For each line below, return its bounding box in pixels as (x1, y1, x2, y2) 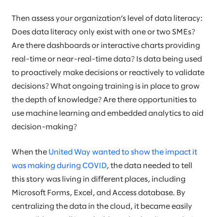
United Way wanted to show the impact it (48, 148, 197, 156)
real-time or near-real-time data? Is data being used (12, 55, 202, 63)
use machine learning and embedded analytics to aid (12, 109, 203, 117)
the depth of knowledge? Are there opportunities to (12, 96, 197, 104)
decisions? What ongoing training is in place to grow (12, 82, 200, 90)
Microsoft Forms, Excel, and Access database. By (12, 189, 186, 197)
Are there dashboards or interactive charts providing (12, 42, 200, 49)
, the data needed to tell (107, 162, 192, 170)
